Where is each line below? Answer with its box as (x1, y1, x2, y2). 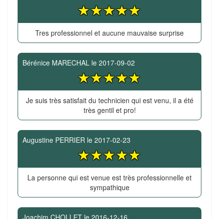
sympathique (89, 182, 130, 192)
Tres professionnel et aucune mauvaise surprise (35, 28, 184, 38)
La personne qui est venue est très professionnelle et (27, 173, 192, 182)
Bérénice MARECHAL (22, 58, 89, 67)
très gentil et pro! (83, 105, 136, 115)
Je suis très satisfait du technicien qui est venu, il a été (25, 95, 194, 105)
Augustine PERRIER (22, 135, 85, 145)
